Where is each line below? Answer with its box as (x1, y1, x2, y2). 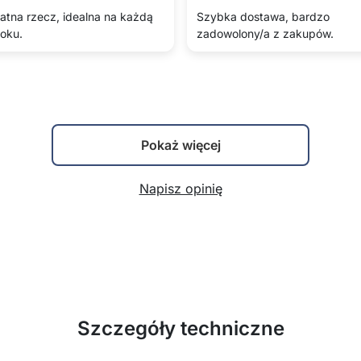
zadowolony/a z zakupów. (197, 27, 334, 40)
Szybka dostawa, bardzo (197, 10, 330, 23)
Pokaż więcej (140, 137, 221, 153)
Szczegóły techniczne (77, 317, 284, 340)
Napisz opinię (139, 180, 222, 197)
